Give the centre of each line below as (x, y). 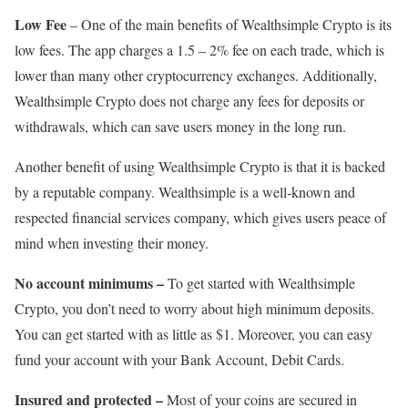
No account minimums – (89, 283)
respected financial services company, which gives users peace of (200, 218)
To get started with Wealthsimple (260, 283)
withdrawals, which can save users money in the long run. (180, 127)
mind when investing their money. (112, 243)
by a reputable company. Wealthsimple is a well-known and (185, 192)
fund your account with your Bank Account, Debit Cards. (179, 360)
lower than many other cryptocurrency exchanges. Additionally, (196, 76)
